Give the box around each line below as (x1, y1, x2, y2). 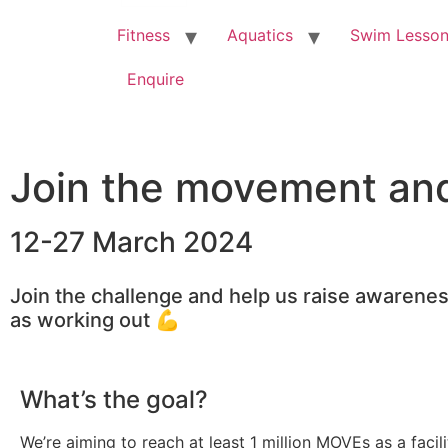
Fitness (117, 25, 170, 45)
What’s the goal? (20, 385, 208, 415)
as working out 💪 (10, 308, 180, 333)
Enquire (127, 69, 184, 89)
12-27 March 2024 (10, 225, 253, 260)
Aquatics (227, 25, 293, 45)
